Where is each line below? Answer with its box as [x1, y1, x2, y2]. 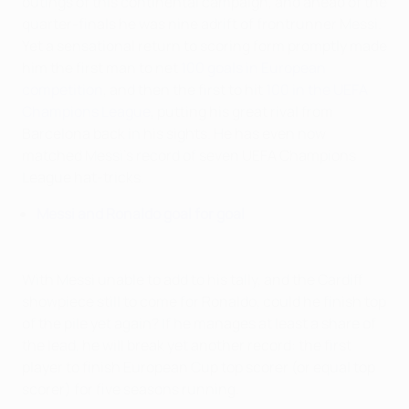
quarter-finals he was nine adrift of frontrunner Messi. [22, 13, 382, 34]
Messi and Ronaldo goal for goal [37, 203, 245, 224]
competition [22, 79, 103, 100]
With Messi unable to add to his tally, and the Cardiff [22, 268, 363, 289]
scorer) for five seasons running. [22, 378, 239, 399]
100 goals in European [181, 57, 326, 78]
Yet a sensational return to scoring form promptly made [22, 35, 387, 56]
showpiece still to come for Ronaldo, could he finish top [22, 290, 386, 311]
